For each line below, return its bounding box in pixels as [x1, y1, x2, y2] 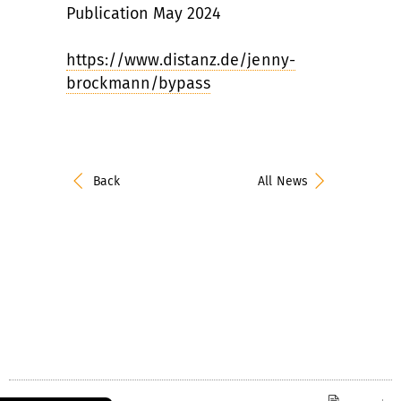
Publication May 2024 [66, 3, 221, 23]
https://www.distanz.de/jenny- [66, 49, 295, 70]
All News [258, 173, 308, 189]
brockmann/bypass [66, 73, 210, 93]
